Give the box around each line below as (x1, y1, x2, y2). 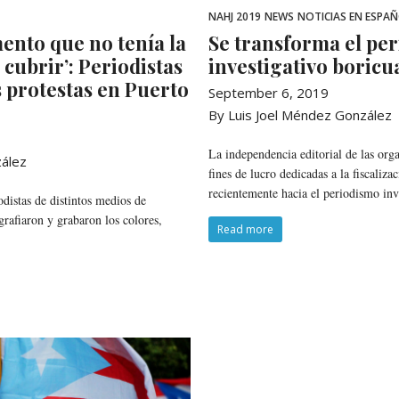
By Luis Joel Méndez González (208, 106, 393, 125)
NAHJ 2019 (208, 8, 262, 24)
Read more (217, 222, 274, 238)
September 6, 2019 (208, 84, 330, 102)
